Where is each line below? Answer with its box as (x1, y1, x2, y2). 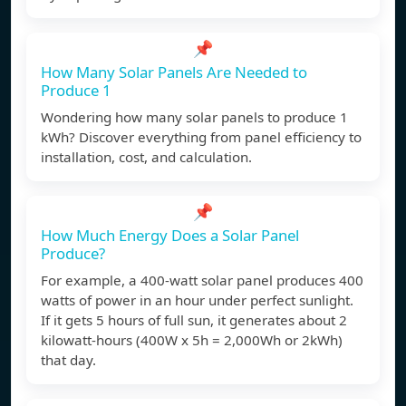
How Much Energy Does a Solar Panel (41, 225, 299, 246)
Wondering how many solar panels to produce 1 (41, 108, 348, 127)
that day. (41, 351, 96, 370)
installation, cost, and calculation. (41, 148, 252, 167)
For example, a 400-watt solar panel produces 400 (41, 271, 363, 290)
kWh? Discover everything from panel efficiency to (41, 128, 362, 147)
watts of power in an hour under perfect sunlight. (41, 291, 353, 310)
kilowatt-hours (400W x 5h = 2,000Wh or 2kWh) (41, 331, 343, 350)
